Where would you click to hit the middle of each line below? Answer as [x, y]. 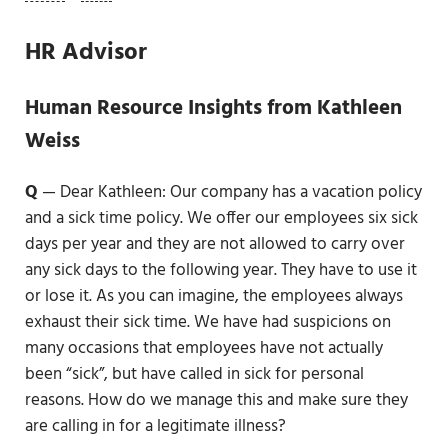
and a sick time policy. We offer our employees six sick [221, 219]
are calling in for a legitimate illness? [155, 427]
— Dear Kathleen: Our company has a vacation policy [229, 193]
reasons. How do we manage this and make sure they [216, 401]
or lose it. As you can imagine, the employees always [213, 297]
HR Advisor [85, 52]
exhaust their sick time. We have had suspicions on [207, 323]
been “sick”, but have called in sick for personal [194, 375]
